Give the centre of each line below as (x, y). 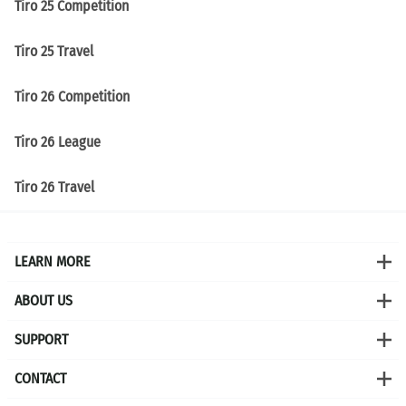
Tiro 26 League (58, 142)
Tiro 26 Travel (54, 188)
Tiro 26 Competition (72, 97)
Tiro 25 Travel (54, 52)
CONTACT (40, 379)
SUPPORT (41, 340)
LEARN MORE (53, 262)
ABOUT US (43, 301)
